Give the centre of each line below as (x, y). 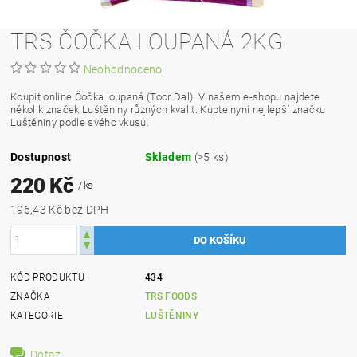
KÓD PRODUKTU (47, 277)
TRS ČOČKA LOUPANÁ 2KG (147, 41)
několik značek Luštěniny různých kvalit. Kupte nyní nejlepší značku (168, 109)
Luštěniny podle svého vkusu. (80, 122)
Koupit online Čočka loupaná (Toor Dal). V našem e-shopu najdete (165, 96)
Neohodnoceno (123, 69)
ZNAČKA (31, 296)
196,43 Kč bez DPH (87, 209)
